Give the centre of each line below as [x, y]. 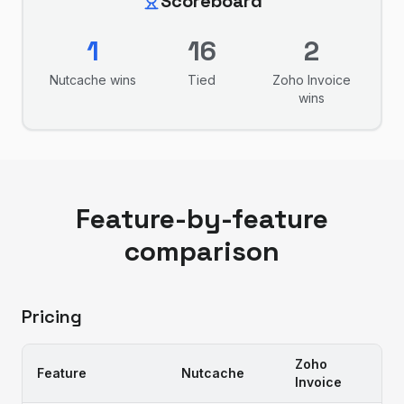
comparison [202, 251]
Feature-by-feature [202, 219]
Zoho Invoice [311, 80]
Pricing [52, 317]
